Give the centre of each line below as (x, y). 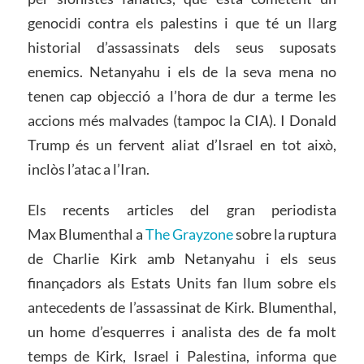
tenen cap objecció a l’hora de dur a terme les (182, 96)
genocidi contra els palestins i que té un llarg (182, 23)
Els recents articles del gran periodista (182, 210)
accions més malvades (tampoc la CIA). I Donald (182, 121)
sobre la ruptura (285, 234)
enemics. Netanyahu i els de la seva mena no (182, 72)
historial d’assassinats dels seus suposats (182, 48)
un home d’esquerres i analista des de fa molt (182, 332)
